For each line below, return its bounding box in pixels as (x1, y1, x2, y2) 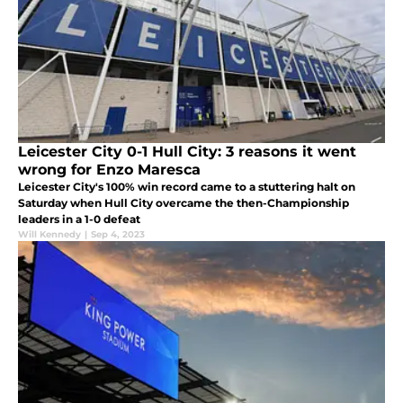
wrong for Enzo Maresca (18, 160, 201, 178)
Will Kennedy (18, 228, 81, 240)
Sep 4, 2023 (91, 228, 145, 240)
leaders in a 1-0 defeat (18, 211, 140, 226)
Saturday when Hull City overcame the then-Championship (18, 195, 349, 210)
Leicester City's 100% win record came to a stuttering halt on (18, 179, 355, 193)
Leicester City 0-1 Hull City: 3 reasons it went (18, 142, 356, 160)
